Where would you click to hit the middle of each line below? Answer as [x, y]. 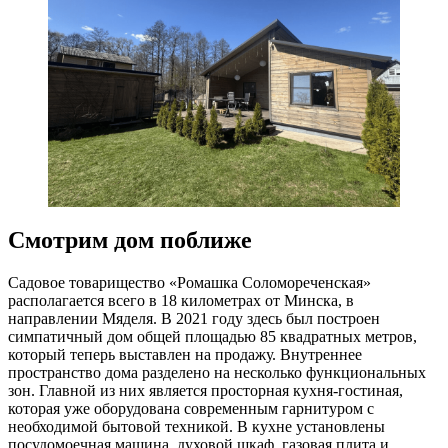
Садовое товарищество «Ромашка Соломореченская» [189, 282]
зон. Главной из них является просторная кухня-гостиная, [205, 390]
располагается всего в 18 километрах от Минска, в [181, 300]
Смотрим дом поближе [130, 239]
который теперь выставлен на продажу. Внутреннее [185, 354]
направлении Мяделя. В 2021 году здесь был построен [194, 318]
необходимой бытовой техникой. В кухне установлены [196, 426]
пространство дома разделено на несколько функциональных [217, 372]
